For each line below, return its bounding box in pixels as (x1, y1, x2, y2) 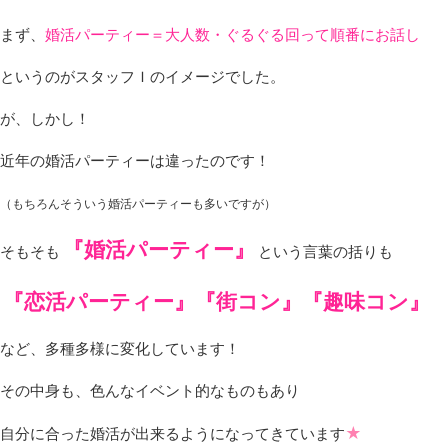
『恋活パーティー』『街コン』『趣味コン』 (3, 288, 430, 314)
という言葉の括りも (258, 241, 393, 261)
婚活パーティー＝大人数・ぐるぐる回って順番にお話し (45, 24, 420, 44)
